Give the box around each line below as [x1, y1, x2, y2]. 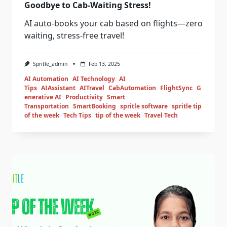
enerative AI [24, 93, 61, 102]
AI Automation [24, 74, 68, 84]
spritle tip [172, 102, 202, 111]
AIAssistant [41, 84, 75, 93]
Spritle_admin [32, 60, 67, 67]
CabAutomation [108, 84, 156, 93]
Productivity [65, 93, 103, 102]
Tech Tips [63, 111, 91, 120]
